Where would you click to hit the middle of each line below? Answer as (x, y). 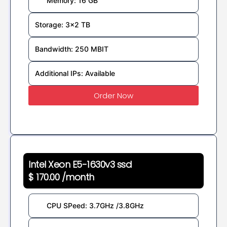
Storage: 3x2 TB (63, 24)
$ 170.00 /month (61, 177)
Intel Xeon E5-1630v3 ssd (80, 164)
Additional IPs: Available (75, 73)
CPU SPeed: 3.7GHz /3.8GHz (95, 205)
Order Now (113, 95)
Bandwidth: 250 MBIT (72, 49)
